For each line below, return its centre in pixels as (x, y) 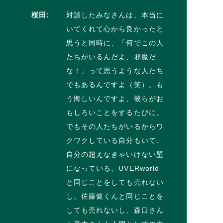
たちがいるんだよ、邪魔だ (111, 56)
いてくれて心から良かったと (115, 29)
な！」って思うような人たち (115, 70)
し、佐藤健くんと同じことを (115, 196)
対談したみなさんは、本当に (115, 15)
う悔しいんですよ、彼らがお (115, 98)
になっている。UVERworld (113, 168)
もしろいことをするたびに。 (115, 112)
